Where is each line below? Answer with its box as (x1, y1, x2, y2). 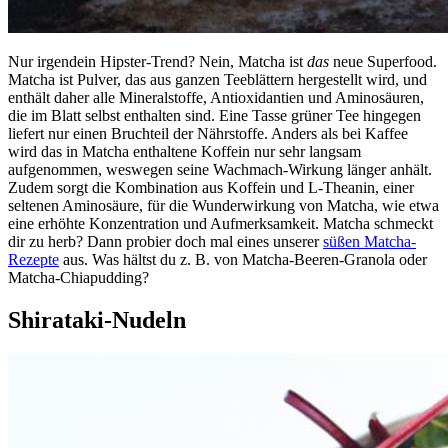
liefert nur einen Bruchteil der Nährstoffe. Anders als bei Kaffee (8, 125, 408, 143)
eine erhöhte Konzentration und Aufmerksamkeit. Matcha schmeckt (8, 215, 433, 233)
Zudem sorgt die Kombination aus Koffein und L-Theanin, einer (8, 179, 414, 197)
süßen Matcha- (323, 233, 416, 251)
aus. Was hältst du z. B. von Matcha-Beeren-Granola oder (59, 251, 427, 269)
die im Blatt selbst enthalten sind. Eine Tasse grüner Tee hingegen (8, 107, 421, 125)
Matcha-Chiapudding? (8, 269, 149, 287)
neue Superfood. (329, 53, 437, 71)
